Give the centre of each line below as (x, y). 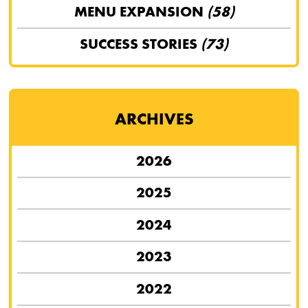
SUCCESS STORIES (140, 44)
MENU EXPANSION (140, 12)
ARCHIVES (154, 119)
